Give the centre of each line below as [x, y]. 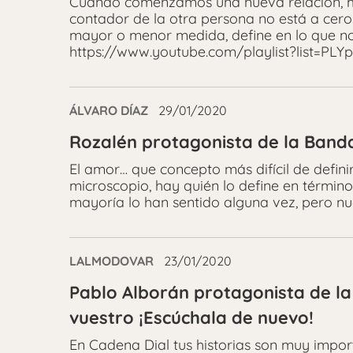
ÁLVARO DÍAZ [109, 110]
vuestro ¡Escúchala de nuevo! [191, 318]
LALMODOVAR [111, 261]
